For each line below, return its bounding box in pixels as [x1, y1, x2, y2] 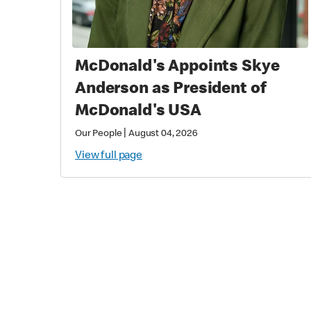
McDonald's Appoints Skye [75, 58, 280, 76]
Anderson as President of [75, 81, 267, 98]
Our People [75, 128, 122, 139]
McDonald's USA [75, 103, 201, 120]
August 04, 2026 [128, 128, 198, 139]
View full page [75, 150, 142, 162]
